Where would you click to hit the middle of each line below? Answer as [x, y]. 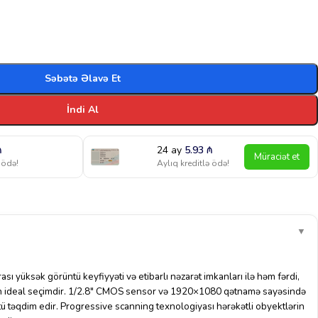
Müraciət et [277, 157]
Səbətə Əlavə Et [83, 78]
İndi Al [83, 110]
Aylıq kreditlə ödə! [193, 163]
